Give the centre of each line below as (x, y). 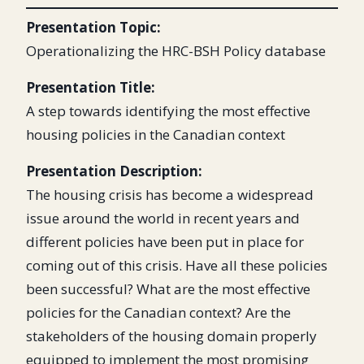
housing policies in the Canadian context (156, 135)
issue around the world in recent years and (163, 219)
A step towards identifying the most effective (168, 111)
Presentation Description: (114, 171)
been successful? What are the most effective (168, 289)
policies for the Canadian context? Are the (158, 313)
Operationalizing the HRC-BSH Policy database (176, 51)
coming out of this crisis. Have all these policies (177, 266)
